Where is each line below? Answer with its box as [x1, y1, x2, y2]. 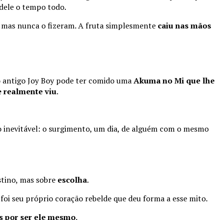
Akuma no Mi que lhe [134, 75, 215, 86]
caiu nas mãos [158, 20, 211, 31]
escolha [57, 174, 87, 185]
